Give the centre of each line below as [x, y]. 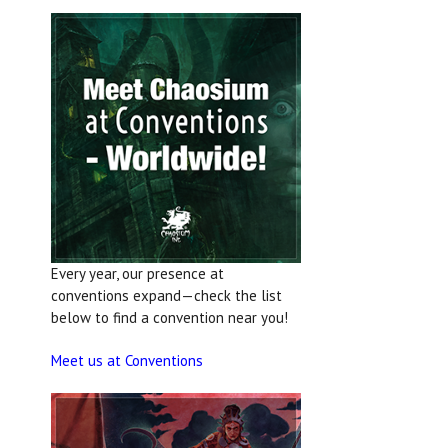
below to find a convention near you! [169, 317]
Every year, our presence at [137, 273]
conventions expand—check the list [166, 295]
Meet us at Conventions [127, 360]
